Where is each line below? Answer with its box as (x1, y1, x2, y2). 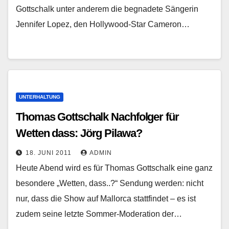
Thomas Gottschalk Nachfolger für (16, 110, 179, 123)
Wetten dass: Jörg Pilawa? (16, 127, 142, 140)
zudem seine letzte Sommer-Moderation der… (16, 210, 182, 218)
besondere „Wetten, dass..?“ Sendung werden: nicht (16, 179, 203, 188)
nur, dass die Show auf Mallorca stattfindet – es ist (16, 194, 196, 203)
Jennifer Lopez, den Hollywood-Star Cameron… (16, 20, 190, 29)
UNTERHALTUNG (19, 94, 60, 100)
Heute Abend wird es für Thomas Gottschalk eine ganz (16, 164, 213, 172)
